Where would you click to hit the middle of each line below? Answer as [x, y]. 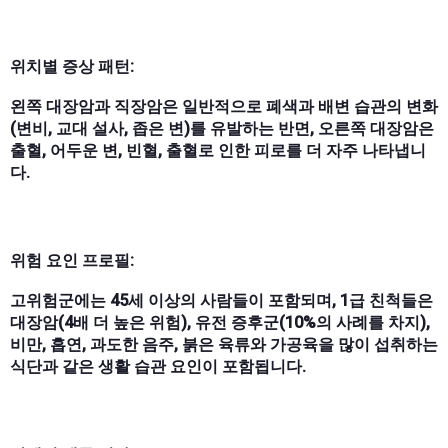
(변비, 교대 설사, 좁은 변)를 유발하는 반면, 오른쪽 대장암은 [222, 128]
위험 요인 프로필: [72, 260]
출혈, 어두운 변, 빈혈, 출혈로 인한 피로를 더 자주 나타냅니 [218, 150]
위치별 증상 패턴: [72, 66]
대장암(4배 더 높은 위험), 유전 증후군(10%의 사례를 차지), [220, 322]
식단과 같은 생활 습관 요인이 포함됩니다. [158, 366]
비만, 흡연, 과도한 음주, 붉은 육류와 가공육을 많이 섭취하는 [224, 344]
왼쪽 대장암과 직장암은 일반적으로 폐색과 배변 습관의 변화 [224, 106]
